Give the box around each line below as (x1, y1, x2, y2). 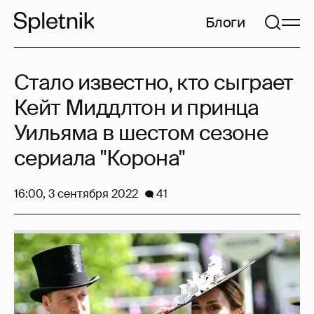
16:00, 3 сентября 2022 (14, 186, 138, 201)
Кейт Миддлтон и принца (14, 94, 259, 121)
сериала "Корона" (14, 144, 185, 172)
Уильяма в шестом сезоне (14, 119, 268, 146)
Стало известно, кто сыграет (14, 69, 294, 96)
